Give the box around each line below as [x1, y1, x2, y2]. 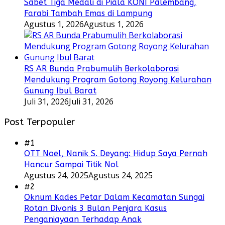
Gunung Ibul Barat [24, 86, 96, 96]
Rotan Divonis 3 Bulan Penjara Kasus [24, 203, 167, 213]
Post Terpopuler [4, 117, 75, 128]
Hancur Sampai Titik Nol [24, 159, 119, 169]
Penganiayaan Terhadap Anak [24, 214, 142, 224]
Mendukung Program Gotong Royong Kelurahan [24, 75, 211, 85]
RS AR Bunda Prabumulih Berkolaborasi [24, 64, 179, 74]
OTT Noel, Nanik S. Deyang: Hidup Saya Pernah [24, 148, 207, 158]
